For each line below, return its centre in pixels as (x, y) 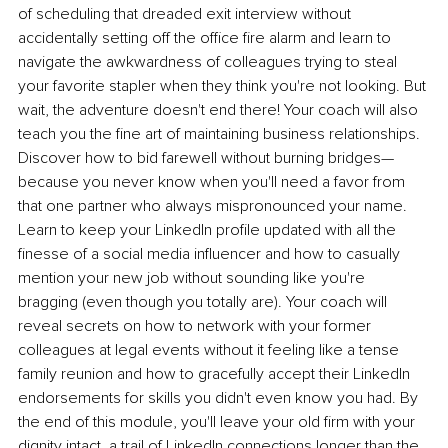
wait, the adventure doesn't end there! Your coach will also (220, 110)
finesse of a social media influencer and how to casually (211, 254)
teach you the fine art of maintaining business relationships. (221, 134)
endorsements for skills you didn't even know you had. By (220, 398)
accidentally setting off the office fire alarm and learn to (206, 38)
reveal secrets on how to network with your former (196, 326)
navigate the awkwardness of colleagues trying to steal (209, 62)
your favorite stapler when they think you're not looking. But (224, 86)
